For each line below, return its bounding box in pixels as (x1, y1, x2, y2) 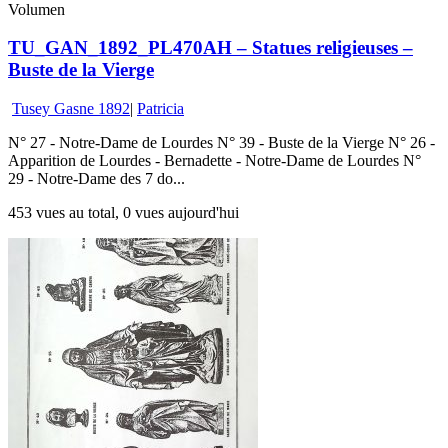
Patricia (137, 99, 184, 117)
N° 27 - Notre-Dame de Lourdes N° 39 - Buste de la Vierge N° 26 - (8, 133, 435, 151)
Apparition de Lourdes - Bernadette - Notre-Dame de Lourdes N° (8, 151, 421, 169)
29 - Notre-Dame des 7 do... (8, 169, 185, 187)
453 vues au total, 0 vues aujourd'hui (8, 203, 239, 221)
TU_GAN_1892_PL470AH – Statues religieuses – (8, 37, 413, 59)
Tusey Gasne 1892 (12, 99, 130, 117)
